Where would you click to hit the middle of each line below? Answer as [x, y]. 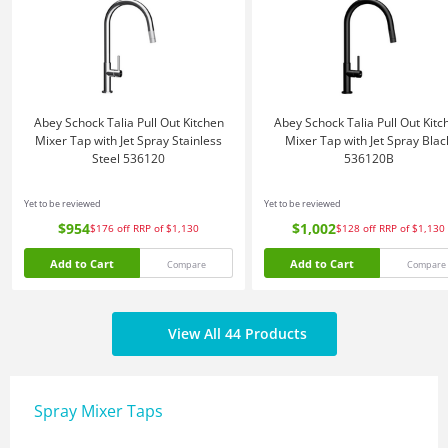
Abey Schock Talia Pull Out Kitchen [128, 122]
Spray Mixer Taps [98, 411]
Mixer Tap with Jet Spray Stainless [128, 140]
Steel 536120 [128, 158]
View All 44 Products [237, 333]
